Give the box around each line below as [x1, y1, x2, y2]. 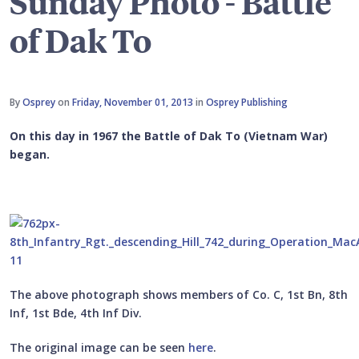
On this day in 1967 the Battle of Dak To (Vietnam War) [10, 128, 328, 144]
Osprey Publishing [206, 95, 288, 110]
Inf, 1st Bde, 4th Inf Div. [10, 305, 142, 321]
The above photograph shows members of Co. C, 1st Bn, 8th [10, 287, 348, 303]
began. [10, 147, 50, 163]
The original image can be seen [10, 340, 188, 356]
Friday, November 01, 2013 [72, 95, 193, 110]
